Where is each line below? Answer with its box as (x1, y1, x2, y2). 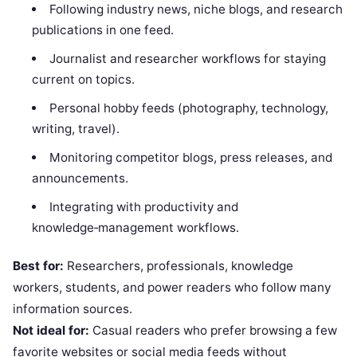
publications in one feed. (32, 22, 175, 37)
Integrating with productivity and (49, 198, 238, 214)
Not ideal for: (13, 323, 89, 338)
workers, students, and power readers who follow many (13, 280, 331, 295)
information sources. (13, 301, 132, 316)
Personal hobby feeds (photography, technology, (49, 100, 328, 116)
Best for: (13, 258, 64, 273)
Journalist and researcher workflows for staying (49, 50, 326, 66)
